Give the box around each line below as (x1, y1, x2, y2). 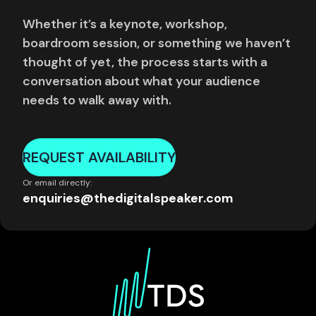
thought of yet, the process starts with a (23, 54, 267, 71)
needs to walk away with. (23, 92, 171, 109)
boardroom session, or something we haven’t (23, 35, 291, 51)
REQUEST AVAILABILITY (23, 148, 176, 166)
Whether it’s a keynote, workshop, (23, 16, 227, 32)
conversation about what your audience (23, 73, 260, 90)
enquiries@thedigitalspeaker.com (23, 190, 233, 207)
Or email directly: (23, 177, 92, 188)
